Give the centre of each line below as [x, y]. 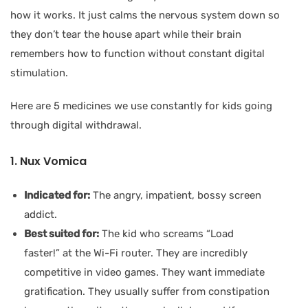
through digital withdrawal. [76, 125]
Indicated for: [57, 195]
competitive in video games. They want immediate [144, 272]
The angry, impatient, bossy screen [176, 195]
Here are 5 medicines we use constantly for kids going [141, 106]
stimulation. [39, 73]
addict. [41, 214]
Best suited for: [62, 233]
